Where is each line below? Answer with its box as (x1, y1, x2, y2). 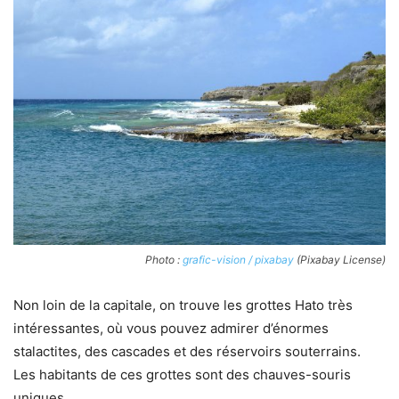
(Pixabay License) (294, 252, 386, 266)
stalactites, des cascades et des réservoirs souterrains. (13, 342, 361, 360)
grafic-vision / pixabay (183, 252, 294, 266)
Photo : (145, 252, 183, 266)
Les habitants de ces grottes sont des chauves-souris (13, 365, 351, 383)
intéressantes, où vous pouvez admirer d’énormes (13, 319, 329, 337)
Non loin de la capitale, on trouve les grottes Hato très (13, 296, 353, 313)
